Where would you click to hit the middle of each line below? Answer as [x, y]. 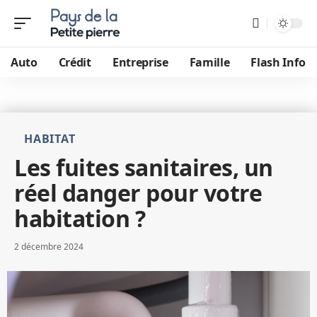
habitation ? [80, 218]
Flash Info [278, 62]
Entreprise [140, 62]
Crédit [75, 62]
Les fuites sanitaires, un [144, 167]
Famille [209, 62]
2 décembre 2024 [49, 247]
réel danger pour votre [138, 193]
